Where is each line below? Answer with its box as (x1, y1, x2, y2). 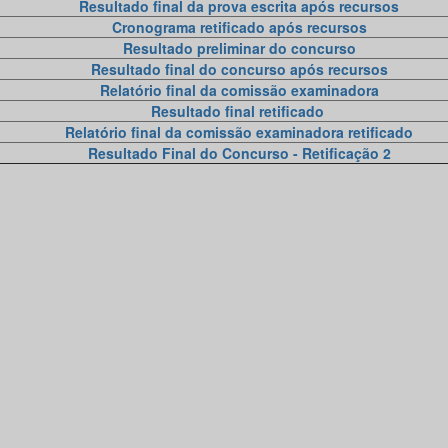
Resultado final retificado (150, 101, 324, 121)
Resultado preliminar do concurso (122, 38, 356, 58)
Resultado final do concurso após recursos (90, 59, 388, 79)
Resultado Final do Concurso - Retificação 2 (87, 143, 391, 163)
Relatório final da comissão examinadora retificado (65, 122, 413, 142)
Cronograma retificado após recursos (111, 17, 367, 37)
